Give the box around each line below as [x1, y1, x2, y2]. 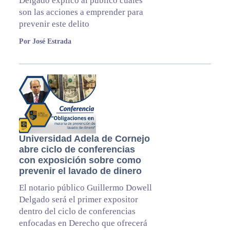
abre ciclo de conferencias [18, 144, 135, 155]
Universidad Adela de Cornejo [18, 133, 150, 144]
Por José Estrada [18, 37, 71, 46]
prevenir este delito [18, 19, 89, 29]
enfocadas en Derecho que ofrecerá [18, 218, 147, 228]
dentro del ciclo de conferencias [18, 206, 136, 217]
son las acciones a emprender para [18, 7, 143, 17]
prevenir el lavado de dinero [18, 166, 142, 177]
